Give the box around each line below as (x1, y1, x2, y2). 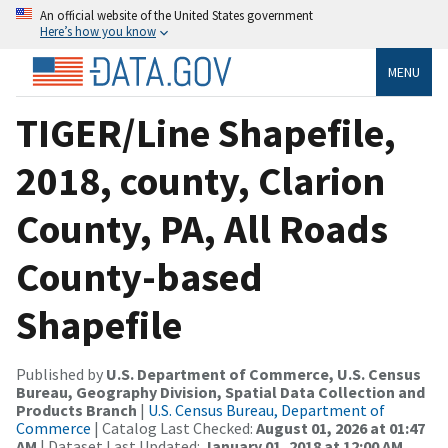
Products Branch (16, 399, 137, 420)
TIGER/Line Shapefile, (16, 107, 396, 158)
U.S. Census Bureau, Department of (148, 399, 385, 420)
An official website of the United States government (40, 7, 313, 23)
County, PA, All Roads (16, 203, 388, 254)
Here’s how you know (40, 23, 156, 39)
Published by (16, 363, 106, 384)
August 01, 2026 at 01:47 (256, 417, 425, 438)
